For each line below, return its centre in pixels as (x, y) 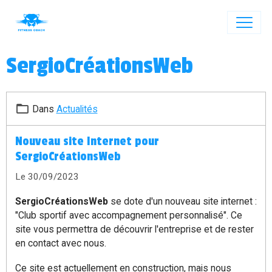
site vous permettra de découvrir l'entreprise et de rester (134, 229)
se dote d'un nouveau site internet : (182, 201)
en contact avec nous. (60, 243)
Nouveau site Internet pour (87, 141)
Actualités (77, 109)
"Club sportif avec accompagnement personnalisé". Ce (128, 215)
